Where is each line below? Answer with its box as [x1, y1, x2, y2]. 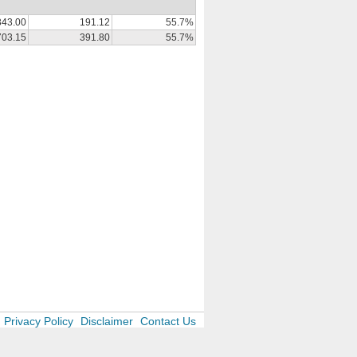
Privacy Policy [4, 315, 73, 328]
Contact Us [140, 315, 196, 328]
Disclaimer [80, 315, 133, 328]
